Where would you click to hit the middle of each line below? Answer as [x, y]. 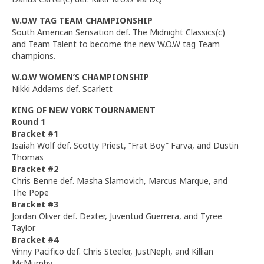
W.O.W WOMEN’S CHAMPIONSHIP [80, 77]
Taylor [24, 227]
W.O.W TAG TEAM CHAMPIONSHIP [82, 20]
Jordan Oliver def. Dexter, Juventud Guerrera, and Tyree [117, 216]
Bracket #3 [35, 204]
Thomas [28, 157]
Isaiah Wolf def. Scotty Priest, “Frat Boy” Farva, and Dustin [125, 145]
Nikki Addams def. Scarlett [62, 88]
